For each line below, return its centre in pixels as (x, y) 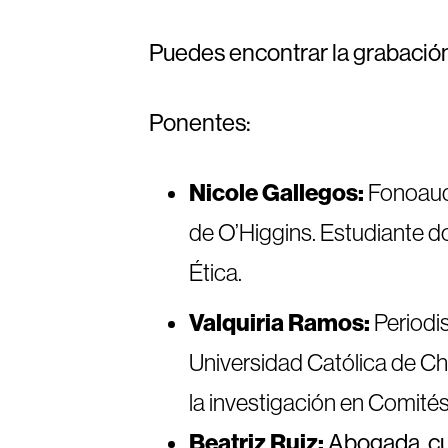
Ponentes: (200, 122)
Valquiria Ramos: (280, 323)
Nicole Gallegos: (279, 193)
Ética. (216, 272)
